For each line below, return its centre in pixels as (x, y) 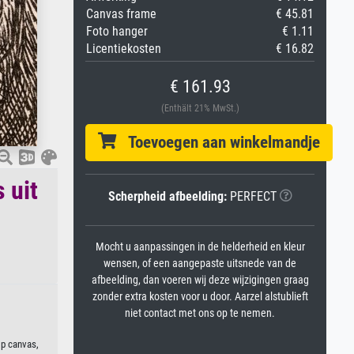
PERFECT (251, 196)
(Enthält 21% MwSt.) (200, 108)
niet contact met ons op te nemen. (200, 313)
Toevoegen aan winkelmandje (218, 142)
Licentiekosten (124, 49)
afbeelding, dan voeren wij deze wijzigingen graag (200, 280)
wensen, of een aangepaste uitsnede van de (200, 264)
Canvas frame (121, 14)
